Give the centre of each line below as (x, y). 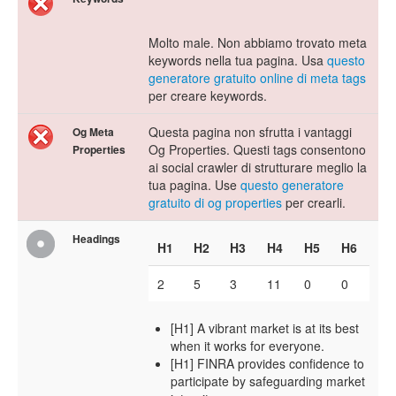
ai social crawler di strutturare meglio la (258, 168)
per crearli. (314, 203)
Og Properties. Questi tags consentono (257, 150)
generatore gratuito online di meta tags (257, 78)
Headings (96, 239)
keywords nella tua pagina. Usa (238, 61)
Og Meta (93, 132)
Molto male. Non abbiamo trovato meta (258, 43)
